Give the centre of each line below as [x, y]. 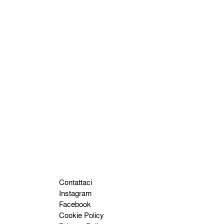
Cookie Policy [81, 215]
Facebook [75, 204]
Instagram [75, 193]
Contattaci [75, 182]
